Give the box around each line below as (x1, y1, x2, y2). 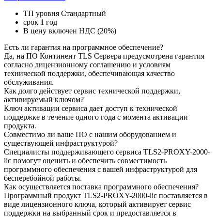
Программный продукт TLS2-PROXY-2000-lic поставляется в (4, 191, 208, 200)
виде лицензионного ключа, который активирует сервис (4, 200, 191, 208)
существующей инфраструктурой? (4, 139, 118, 147)
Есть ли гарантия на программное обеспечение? (4, 43, 163, 51)
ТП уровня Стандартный (23, 9, 106, 17)
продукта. (4, 122, 36, 130)
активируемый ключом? (4, 95, 84, 104)
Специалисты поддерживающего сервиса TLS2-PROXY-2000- (4, 148, 210, 156)
